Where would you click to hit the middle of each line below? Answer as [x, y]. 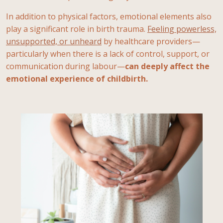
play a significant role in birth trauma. [77, 29]
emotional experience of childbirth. [77, 78]
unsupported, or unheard [54, 41]
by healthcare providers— [151, 41]
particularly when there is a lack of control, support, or [108, 54]
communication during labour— [65, 66]
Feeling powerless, [182, 29]
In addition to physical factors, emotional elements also [109, 16]
